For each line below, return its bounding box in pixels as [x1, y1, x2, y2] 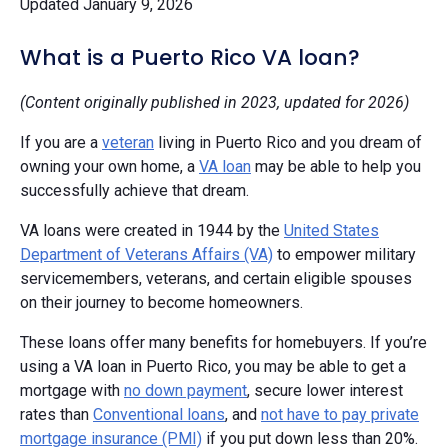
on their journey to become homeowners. [20, 293, 303, 313]
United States [284, 221, 379, 241]
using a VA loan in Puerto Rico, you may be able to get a [20, 357, 406, 377]
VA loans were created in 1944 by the [20, 221, 284, 241]
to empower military [273, 245, 416, 265]
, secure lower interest [247, 381, 403, 401]
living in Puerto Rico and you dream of [154, 133, 422, 153]
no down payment [124, 381, 247, 401]
